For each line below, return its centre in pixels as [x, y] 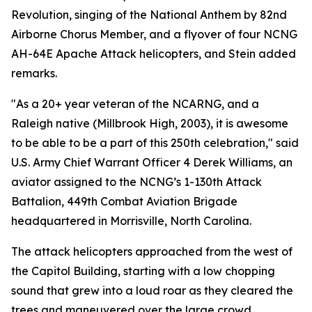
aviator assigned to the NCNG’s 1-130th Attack [136, 182]
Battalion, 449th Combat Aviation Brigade [124, 201]
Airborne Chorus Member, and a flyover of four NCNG [154, 34]
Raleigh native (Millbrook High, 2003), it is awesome [150, 123]
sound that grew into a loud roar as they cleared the [152, 290]
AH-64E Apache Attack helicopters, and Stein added [154, 54]
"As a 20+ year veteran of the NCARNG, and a [135, 104]
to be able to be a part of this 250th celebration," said [155, 143]
